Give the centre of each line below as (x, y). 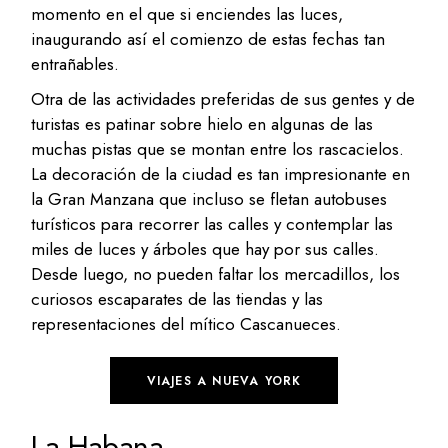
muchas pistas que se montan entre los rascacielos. (218, 148)
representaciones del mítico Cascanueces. (186, 323)
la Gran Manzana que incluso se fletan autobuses (209, 198)
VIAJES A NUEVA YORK (224, 380)
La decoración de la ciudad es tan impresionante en (221, 173)
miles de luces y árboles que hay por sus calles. (205, 248)
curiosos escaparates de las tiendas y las (177, 298)
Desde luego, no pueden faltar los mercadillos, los (216, 273)
